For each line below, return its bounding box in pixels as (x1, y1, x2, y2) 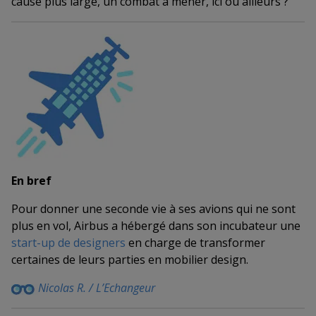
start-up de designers (11, 235, 126, 251)
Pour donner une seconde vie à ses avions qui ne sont (11, 201, 296, 217)
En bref (11, 173, 51, 189)
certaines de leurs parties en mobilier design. (11, 252, 248, 268)
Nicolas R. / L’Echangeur (38, 280, 158, 296)
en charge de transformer (126, 235, 265, 251)
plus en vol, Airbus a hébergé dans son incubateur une (11, 218, 300, 234)
